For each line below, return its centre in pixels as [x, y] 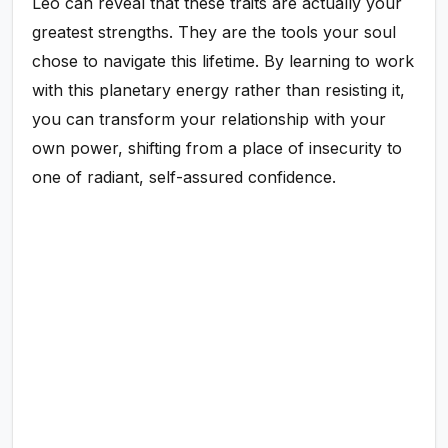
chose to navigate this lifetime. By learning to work [223, 60]
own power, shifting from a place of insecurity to [217, 147]
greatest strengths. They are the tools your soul [214, 31]
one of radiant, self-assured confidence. [184, 176]
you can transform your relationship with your [209, 118]
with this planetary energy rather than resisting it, [219, 89]
